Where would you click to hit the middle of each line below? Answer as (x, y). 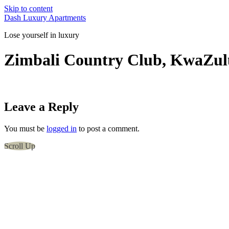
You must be (25, 128)
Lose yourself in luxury (42, 35)
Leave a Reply (41, 107)
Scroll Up (20, 146)
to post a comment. (108, 128)
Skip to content (28, 8)
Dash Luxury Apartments (45, 18)
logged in (62, 128)
